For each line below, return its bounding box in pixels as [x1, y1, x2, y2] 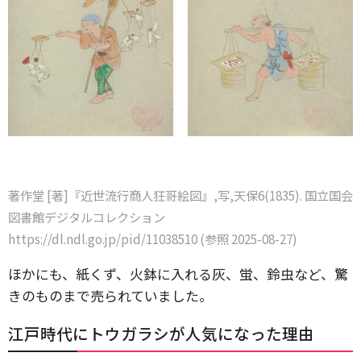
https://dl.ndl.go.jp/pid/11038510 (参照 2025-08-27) [8, 230, 297, 248]
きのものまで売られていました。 [8, 285, 213, 306]
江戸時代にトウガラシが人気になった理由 [8, 322, 314, 346]
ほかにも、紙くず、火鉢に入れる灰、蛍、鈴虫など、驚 [8, 263, 348, 284]
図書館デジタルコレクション [8, 208, 165, 226]
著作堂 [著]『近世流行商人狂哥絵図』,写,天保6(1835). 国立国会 [8, 186, 353, 205]
